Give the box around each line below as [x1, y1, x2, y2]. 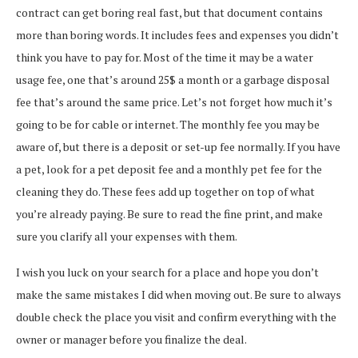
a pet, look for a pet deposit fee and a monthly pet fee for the [16, 161, 322, 177]
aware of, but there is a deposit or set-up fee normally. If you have [16, 138, 340, 154]
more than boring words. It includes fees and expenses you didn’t [16, 26, 339, 42]
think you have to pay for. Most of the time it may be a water [16, 49, 313, 65]
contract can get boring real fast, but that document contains [16, 4, 323, 20]
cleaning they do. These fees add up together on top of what [16, 183, 315, 199]
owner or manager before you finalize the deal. [16, 331, 247, 347]
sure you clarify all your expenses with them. [16, 228, 237, 244]
